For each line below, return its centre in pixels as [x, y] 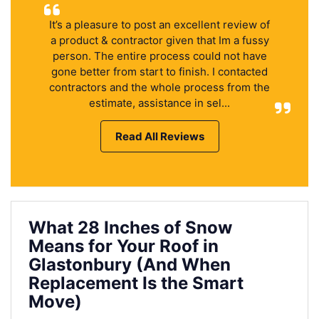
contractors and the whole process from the [159, 87]
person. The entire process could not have [159, 56]
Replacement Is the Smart [136, 283]
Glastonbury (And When [130, 264]
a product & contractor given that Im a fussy [159, 40]
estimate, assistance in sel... [159, 103]
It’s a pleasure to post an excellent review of [159, 24]
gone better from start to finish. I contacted [159, 71]
